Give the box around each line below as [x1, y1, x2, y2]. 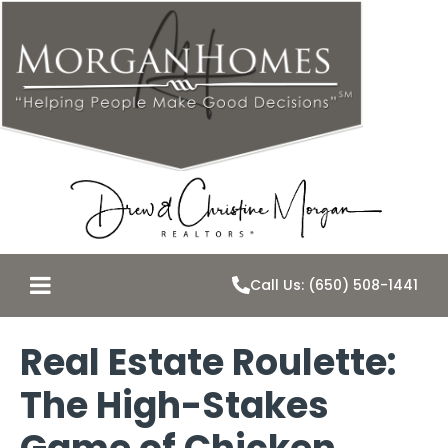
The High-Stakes [20, 379, 329, 431]
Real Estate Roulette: [20, 336, 396, 388]
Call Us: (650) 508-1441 [250, 275, 418, 296]
